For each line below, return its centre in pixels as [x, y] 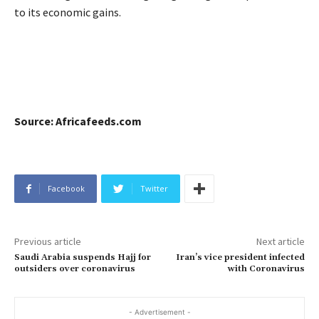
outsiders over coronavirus [75, 269]
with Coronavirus [266, 269]
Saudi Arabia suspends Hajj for [83, 258]
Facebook [66, 189]
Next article [280, 242]
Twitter [154, 189]
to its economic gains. [68, 12]
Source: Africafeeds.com [78, 121]
